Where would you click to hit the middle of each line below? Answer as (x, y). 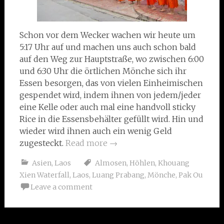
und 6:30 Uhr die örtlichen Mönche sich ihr (103, 71)
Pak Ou (190, 175)
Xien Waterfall (44, 175)
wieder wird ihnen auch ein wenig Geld (95, 131)
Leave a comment (61, 187)
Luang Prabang (118, 175)
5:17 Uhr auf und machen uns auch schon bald (107, 47)
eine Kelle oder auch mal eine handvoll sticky (107, 107)
